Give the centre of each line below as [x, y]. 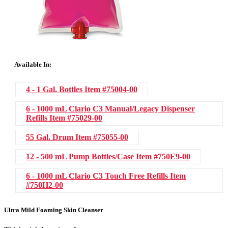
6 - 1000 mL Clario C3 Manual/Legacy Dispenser [110, 108]
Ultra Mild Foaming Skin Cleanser [54, 210]
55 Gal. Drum [51, 137]
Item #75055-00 [102, 137]
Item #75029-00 [76, 118]
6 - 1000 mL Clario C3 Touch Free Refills [98, 176]
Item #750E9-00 [163, 156]
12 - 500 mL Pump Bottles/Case [81, 156]
